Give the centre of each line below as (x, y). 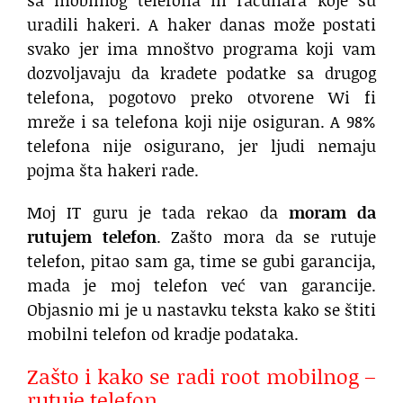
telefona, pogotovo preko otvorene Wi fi (201, 97)
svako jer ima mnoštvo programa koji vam (201, 48)
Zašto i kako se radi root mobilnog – (201, 376)
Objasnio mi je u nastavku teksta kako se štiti (201, 309)
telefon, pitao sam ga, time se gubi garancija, (201, 260)
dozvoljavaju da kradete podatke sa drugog (201, 72)
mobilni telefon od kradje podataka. (163, 333)
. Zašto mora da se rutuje (266, 236)
